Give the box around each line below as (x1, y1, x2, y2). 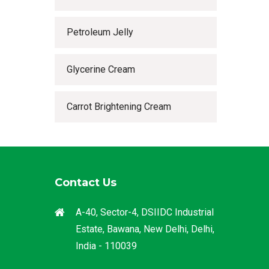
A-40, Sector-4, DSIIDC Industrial (76, 207, 214, 218)
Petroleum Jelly (67, 26, 133, 38)
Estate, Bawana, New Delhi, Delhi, (76, 223, 214, 235)
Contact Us (55, 176, 116, 189)
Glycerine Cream (67, 64, 135, 75)
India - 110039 (76, 240, 137, 252)
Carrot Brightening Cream (67, 101, 171, 112)
